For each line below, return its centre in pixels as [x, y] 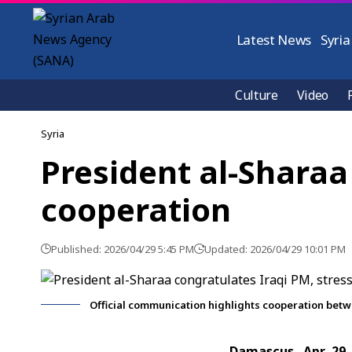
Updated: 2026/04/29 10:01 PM [275, 249]
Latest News [274, 40]
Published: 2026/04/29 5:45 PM [123, 249]
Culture [257, 95]
